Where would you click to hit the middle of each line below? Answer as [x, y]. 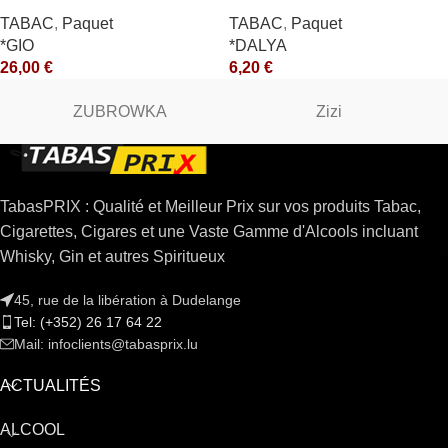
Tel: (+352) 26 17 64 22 [88, 322]
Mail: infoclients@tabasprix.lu [106, 344]
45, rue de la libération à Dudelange [127, 300]
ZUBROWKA [119, 112]
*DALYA [258, 46]
